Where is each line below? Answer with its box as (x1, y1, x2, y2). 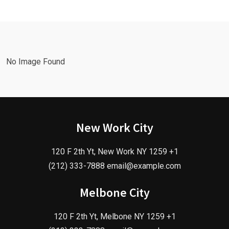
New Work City (76, 119, 153, 135)
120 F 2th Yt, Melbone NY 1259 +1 (53, 211, 176, 221)
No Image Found (6, 56, 65, 66)
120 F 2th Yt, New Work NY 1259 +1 (51, 146, 178, 156)
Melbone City (79, 184, 150, 200)
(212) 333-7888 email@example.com (48, 161, 181, 171)
